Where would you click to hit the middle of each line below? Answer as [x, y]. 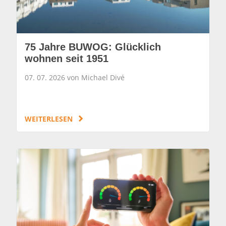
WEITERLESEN [50, 119]
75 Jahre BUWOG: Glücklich [93, 47]
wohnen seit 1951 [67, 58]
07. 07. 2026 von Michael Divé [75, 77]
